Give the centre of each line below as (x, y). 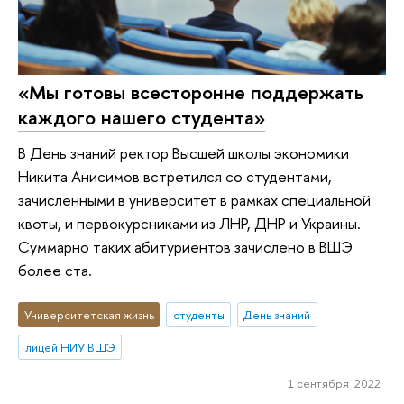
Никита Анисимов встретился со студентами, (175, 177)
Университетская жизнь (89, 314)
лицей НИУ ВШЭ (70, 347)
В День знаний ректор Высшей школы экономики (184, 153)
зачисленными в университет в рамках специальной (194, 200)
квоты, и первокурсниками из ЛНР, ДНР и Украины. (189, 224)
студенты (198, 314)
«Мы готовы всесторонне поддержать (191, 92)
